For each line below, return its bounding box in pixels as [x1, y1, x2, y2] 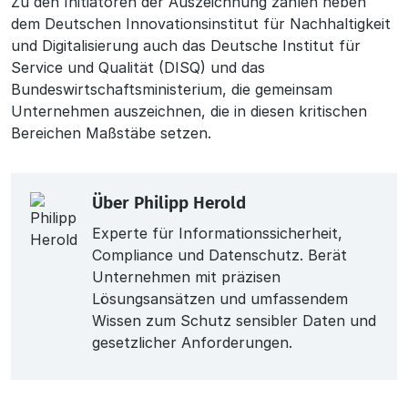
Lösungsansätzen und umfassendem [91, 289, 348, 308]
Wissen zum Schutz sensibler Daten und [91, 311, 376, 330]
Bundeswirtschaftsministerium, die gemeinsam [11, 79, 332, 98]
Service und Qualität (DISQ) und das [11, 57, 265, 76]
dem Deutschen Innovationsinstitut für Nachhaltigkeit [11, 14, 391, 33]
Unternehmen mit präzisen [91, 267, 280, 286]
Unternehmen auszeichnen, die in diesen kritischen [11, 101, 367, 120]
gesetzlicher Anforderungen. [91, 332, 292, 352]
